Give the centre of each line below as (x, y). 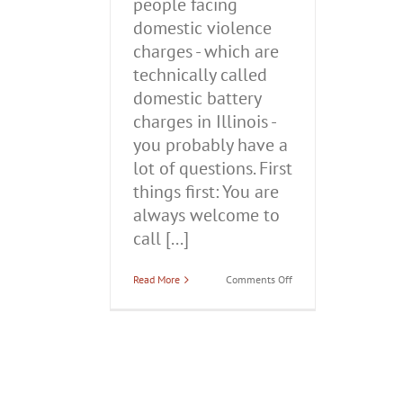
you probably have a (210, 145)
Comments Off (259, 280)
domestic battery (197, 99)
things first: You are (206, 192)
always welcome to (206, 215)
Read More (157, 280)
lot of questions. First (213, 169)
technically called (200, 75)
